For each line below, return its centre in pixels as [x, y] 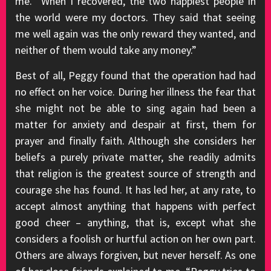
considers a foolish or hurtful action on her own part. [135, 239]
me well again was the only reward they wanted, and [135, 34]
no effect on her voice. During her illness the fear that [135, 92]
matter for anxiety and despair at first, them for [135, 124]
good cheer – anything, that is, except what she [135, 222]
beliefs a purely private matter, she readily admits [135, 157]
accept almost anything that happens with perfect [135, 206]
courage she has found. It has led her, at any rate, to [135, 190]
